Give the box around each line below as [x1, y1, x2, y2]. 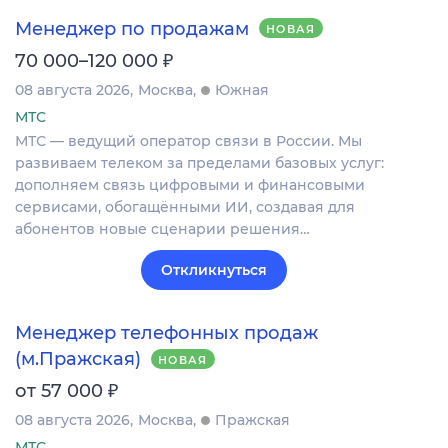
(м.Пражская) [15, 348, 141, 371]
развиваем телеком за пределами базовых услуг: [15, 153, 384, 172]
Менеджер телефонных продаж [15, 322, 318, 345]
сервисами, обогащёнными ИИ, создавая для [15, 197, 355, 216]
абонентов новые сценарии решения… [15, 219, 310, 238]
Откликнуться [161, 260, 267, 279]
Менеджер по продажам [15, 17, 249, 40]
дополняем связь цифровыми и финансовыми [15, 175, 365, 194]
